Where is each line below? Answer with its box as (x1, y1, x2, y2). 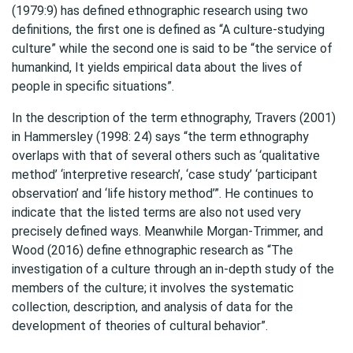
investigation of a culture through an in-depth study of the (12, 262, 334, 277)
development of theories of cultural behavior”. (12, 318, 268, 333)
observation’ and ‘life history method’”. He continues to (12, 186, 314, 201)
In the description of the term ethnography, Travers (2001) (12, 110, 336, 125)
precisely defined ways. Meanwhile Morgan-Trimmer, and (12, 224, 323, 239)
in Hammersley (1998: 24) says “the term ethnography (12, 129, 309, 144)
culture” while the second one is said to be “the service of (12, 41, 333, 56)
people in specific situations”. (12, 79, 174, 94)
